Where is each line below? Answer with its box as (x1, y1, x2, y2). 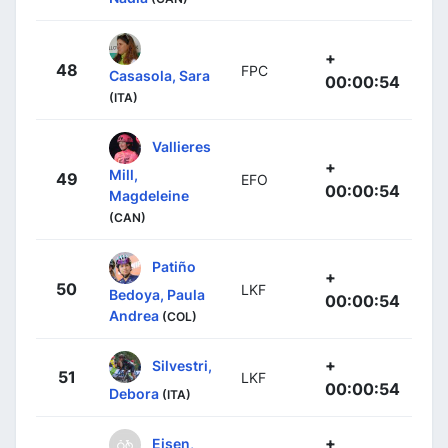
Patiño (152, 257, 196, 275)
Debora (109, 385, 159, 403)
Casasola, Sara (109, 67, 210, 85)
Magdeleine (109, 187, 189, 205)
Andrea (109, 307, 159, 325)
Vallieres (152, 137, 211, 155)
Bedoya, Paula (109, 286, 205, 304)
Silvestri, (152, 356, 212, 374)
